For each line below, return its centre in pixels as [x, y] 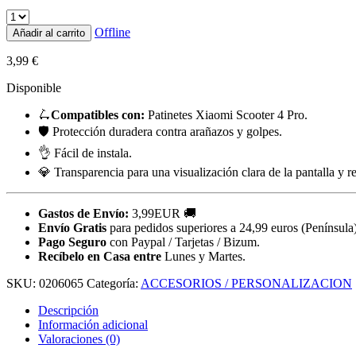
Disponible [34, 87]
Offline [112, 32]
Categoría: [114, 283]
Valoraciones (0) [79, 339]
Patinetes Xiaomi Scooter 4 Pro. [226, 114]
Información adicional [93, 324]
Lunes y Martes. [205, 256]
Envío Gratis [74, 227]
